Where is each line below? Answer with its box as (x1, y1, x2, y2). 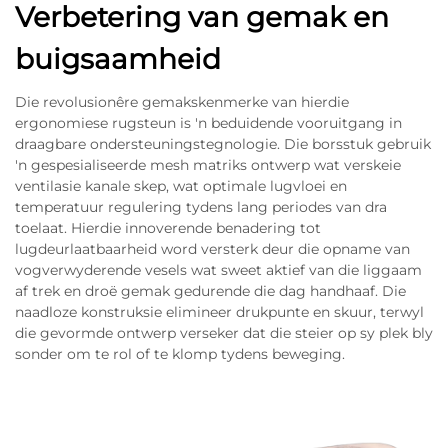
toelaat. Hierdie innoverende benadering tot (15, 219, 321, 237)
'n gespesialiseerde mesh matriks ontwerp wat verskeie (15, 156, 401, 174)
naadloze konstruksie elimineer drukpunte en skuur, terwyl (15, 303, 424, 321)
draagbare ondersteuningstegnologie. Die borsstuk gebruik (15, 135, 431, 153)
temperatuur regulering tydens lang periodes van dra (15, 198, 387, 216)
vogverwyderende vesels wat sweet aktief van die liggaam (15, 261, 422, 279)
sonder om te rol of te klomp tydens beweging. (15, 345, 345, 363)
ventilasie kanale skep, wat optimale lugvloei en (15, 177, 347, 195)
